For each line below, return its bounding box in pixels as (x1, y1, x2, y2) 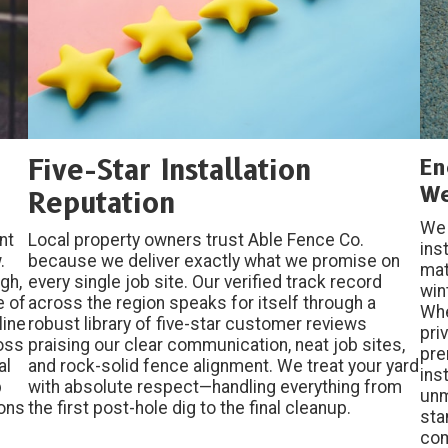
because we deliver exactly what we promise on (28, 251, 401, 272)
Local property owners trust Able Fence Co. (28, 230, 365, 251)
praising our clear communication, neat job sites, (28, 335, 406, 356)
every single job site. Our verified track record (28, 272, 383, 293)
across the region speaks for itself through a (28, 293, 377, 314)
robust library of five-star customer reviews (28, 314, 368, 335)
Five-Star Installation (28, 153, 312, 188)
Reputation (28, 186, 176, 221)
